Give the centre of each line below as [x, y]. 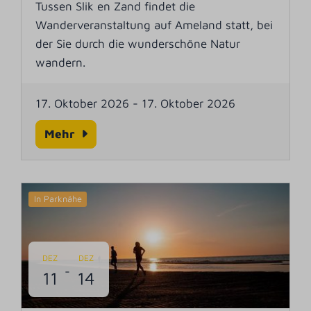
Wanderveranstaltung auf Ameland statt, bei [154, 25]
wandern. [61, 62]
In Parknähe [58, 199]
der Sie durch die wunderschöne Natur [138, 43]
